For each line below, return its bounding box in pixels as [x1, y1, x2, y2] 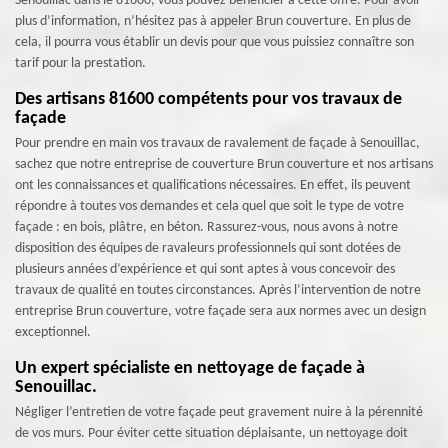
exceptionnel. [15, 325, 91, 340]
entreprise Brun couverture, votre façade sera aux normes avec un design [15, 304, 426, 319]
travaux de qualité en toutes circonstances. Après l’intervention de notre [15, 283, 421, 298]
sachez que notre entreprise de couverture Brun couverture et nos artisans [15, 157, 433, 172]
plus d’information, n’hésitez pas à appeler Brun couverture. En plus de [15, 14, 411, 29]
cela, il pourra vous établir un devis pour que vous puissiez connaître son [15, 35, 414, 50]
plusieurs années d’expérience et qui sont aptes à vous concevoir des [15, 262, 395, 277]
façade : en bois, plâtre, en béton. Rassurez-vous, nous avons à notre [15, 220, 398, 235]
